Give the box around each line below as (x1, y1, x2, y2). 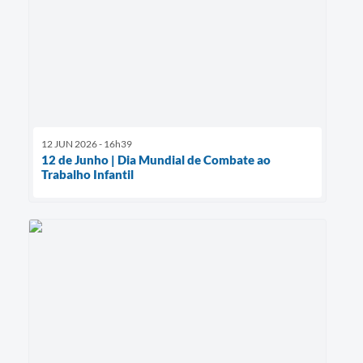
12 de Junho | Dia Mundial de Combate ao (41, 152, 271, 168)
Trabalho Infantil (41, 167, 134, 182)
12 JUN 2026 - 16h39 (41, 138, 132, 151)
